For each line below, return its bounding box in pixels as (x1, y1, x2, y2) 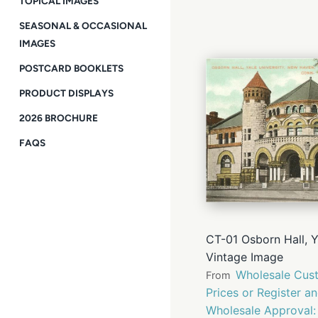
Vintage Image (206, 250, 283, 265)
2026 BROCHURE (19, 112, 98, 124)
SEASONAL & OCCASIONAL (19, 20, 147, 32)
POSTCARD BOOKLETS (19, 62, 124, 75)
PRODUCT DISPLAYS (19, 87, 114, 99)
